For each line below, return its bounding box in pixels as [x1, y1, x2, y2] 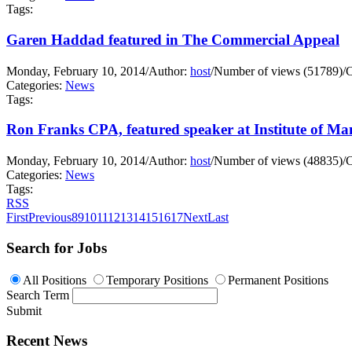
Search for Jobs [6, 239, 107, 256]
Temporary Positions [106, 273, 208, 287]
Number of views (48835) [214, 154, 343, 168]
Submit [6, 303, 42, 317]
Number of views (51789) [214, 64, 343, 78]
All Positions [23, 273, 86, 287]
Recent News [6, 332, 87, 350]
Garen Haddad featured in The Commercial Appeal [6, 31, 339, 48]
